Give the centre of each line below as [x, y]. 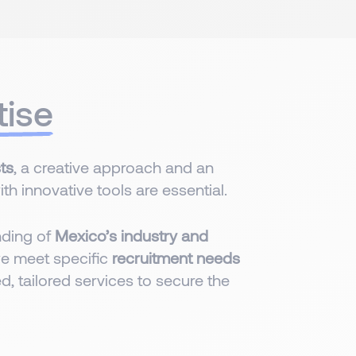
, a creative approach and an [113, 166]
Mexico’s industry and [131, 235]
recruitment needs [174, 257]
